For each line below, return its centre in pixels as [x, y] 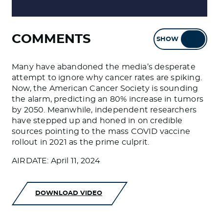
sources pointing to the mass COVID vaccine [101, 131]
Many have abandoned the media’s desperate [104, 67]
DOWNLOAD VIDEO [69, 193]
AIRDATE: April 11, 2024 [56, 161]
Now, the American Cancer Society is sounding [105, 88]
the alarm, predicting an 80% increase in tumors [108, 99]
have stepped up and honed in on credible [97, 121]
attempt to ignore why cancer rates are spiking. [107, 78]
